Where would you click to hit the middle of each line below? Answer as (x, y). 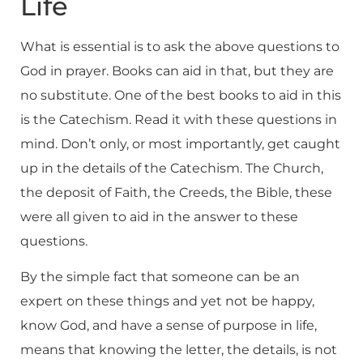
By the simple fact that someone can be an (160, 276)
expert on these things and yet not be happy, (167, 301)
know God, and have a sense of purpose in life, (169, 325)
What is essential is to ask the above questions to (180, 46)
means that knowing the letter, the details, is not (179, 349)
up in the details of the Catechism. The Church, (172, 168)
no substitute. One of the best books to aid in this (181, 95)
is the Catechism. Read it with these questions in (179, 119)
